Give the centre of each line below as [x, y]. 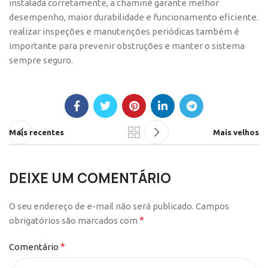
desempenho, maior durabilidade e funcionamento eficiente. [134, 17]
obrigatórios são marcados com [74, 221]
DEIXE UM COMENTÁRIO [90, 179]
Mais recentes [36, 132]
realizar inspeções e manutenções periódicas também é [124, 32]
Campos [212, 206]
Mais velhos [236, 132]
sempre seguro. [41, 60]
